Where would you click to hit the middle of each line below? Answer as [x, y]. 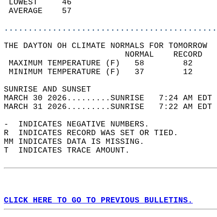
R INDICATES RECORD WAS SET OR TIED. [96, 133]
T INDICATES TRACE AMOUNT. [72, 151]
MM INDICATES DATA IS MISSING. [79, 142]
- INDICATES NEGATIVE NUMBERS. [81, 124]
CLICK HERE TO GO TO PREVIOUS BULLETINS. [98, 201]
